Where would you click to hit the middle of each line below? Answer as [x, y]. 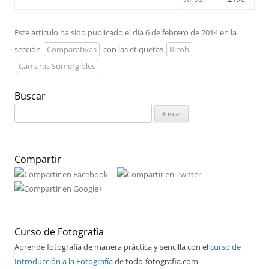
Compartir [38, 159]
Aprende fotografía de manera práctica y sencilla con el [112, 246]
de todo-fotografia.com [156, 261]
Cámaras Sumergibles [57, 66]
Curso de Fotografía [59, 231]
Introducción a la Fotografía [64, 261]
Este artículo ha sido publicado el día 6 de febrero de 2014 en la [125, 32]
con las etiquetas [133, 49]
